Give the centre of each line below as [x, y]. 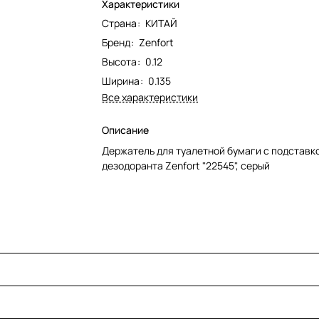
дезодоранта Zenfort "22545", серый [186, 166]
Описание [126, 130]
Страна [120, 23]
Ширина [121, 81]
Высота [120, 62]
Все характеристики [150, 97]
